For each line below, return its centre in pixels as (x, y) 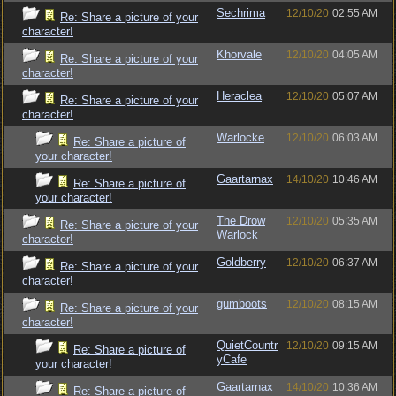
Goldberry (241, 262)
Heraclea (239, 96)
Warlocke (240, 137)
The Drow (241, 221)
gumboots (242, 304)
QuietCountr (247, 345)
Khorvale (239, 54)
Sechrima (241, 13)
